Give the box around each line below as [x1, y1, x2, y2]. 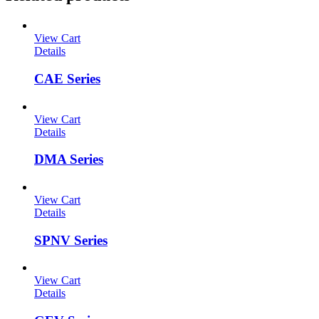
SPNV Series [34, 232, 108, 248]
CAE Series [34, 70, 100, 86]
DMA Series [34, 152, 103, 167]
